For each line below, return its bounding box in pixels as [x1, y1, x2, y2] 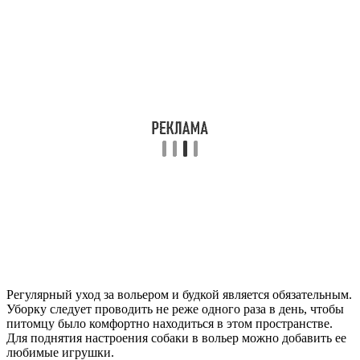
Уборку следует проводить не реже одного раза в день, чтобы [6, 302, 344, 317]
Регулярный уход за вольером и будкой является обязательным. [6, 288, 352, 302]
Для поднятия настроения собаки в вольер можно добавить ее [6, 331, 346, 346]
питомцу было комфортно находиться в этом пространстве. [6, 317, 333, 331]
